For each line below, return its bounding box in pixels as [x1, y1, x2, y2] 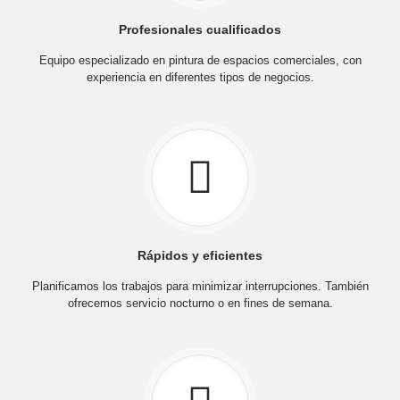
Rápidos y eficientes [137, 248, 262, 262]
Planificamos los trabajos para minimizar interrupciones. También [31, 279, 369, 293]
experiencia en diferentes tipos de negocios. [86, 71, 314, 84]
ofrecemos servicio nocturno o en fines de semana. [67, 296, 333, 310]
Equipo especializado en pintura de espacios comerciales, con [38, 54, 362, 67]
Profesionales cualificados [119, 22, 281, 37]
